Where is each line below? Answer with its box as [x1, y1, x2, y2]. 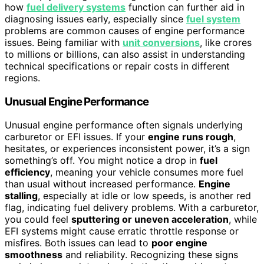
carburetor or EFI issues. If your [5, 131, 148, 143]
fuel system [186, 12, 240, 25]
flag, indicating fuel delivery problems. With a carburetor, [5, 202, 259, 214]
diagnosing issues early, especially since [5, 12, 186, 25]
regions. [5, 71, 40, 84]
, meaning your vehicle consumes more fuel [50, 166, 243, 179]
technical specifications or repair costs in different [5, 60, 230, 72]
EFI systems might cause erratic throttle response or [5, 225, 239, 237]
